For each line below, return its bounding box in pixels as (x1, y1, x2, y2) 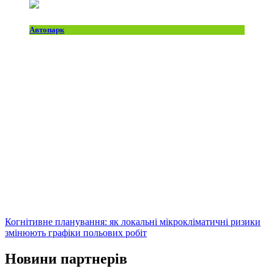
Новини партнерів (5, 250, 127, 267)
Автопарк (29, 24, 64, 34)
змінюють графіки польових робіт (5, 228, 147, 238)
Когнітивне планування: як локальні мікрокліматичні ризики (5, 217, 261, 227)
